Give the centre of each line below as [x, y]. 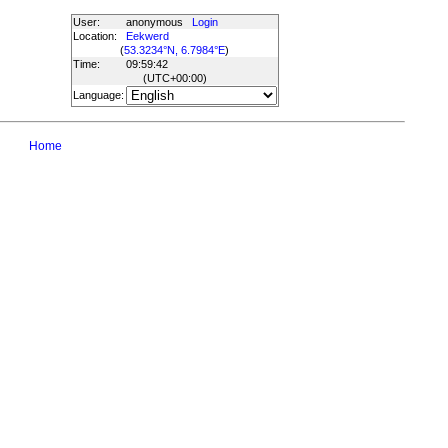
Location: [94, 36]
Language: [98, 95]
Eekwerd [147, 36]
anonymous [158, 22]
